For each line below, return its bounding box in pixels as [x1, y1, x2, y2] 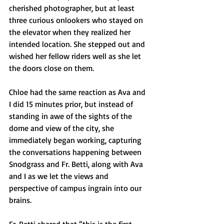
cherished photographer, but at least [9, 3, 136, 13]
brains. [9, 195, 34, 205]
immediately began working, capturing [9, 135, 143, 145]
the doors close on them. [9, 63, 96, 73]
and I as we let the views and [9, 171, 110, 181]
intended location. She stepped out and [9, 39, 147, 49]
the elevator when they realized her [9, 27, 132, 37]
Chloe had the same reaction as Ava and [9, 87, 147, 97]
